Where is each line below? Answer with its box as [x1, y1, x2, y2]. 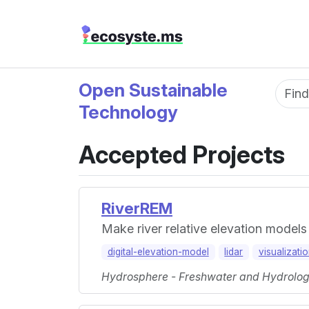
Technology [79, 101, 178, 123]
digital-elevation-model [107, 246, 209, 257]
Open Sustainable [79, 79, 228, 101]
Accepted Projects [79, 140, 285, 169]
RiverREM [101, 199, 172, 217]
